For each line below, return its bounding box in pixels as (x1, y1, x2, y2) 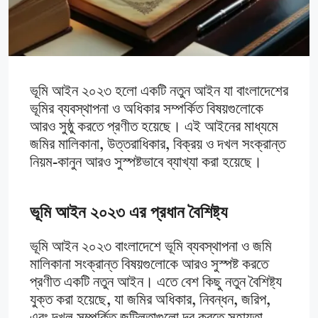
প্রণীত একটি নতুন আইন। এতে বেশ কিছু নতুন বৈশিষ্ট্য (30, 275, 282, 291)
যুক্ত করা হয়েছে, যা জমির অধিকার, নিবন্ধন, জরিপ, (30, 293, 270, 309)
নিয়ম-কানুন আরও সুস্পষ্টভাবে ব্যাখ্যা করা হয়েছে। (30, 155, 262, 171)
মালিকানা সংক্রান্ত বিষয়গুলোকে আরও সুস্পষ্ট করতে (30, 258, 268, 273)
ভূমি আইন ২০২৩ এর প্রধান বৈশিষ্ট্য (30, 202, 227, 223)
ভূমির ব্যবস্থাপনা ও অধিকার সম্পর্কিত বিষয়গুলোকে (30, 102, 263, 118)
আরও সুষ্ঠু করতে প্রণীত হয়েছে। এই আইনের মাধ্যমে (30, 120, 278, 136)
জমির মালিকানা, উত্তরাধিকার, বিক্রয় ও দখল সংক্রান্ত (30, 138, 285, 153)
